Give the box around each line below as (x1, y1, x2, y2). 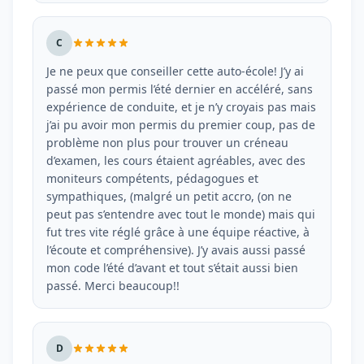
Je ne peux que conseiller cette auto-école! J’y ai (46, 63, 304, 79)
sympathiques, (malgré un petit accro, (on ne (46, 188, 292, 204)
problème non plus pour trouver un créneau (46, 135, 288, 150)
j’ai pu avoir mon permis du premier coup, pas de (46, 117, 315, 132)
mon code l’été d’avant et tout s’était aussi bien (46, 260, 298, 275)
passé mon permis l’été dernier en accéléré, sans (46, 81, 313, 97)
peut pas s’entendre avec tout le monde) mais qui (46, 206, 315, 222)
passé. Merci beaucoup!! (46, 278, 180, 293)
